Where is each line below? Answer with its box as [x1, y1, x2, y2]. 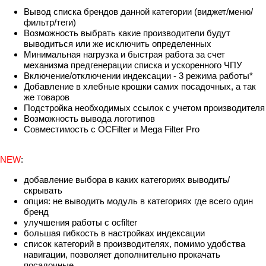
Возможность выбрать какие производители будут [24, 27, 230, 38]
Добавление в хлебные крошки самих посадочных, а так [24, 81, 256, 91]
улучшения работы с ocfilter [24, 217, 137, 227]
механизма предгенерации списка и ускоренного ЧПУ [24, 59, 242, 70]
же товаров [24, 91, 69, 102]
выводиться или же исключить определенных [24, 38, 211, 49]
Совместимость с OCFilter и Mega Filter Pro [24, 123, 199, 134]
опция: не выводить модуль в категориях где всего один [24, 195, 253, 206]
